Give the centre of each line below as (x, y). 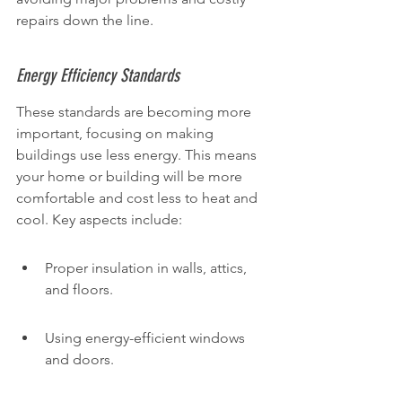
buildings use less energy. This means (138, 155)
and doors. (79, 359)
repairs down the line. (85, 20)
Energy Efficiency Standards (98, 75)
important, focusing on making (117, 133)
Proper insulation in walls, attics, (148, 268)
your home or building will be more (131, 176)
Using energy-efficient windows (147, 338)
